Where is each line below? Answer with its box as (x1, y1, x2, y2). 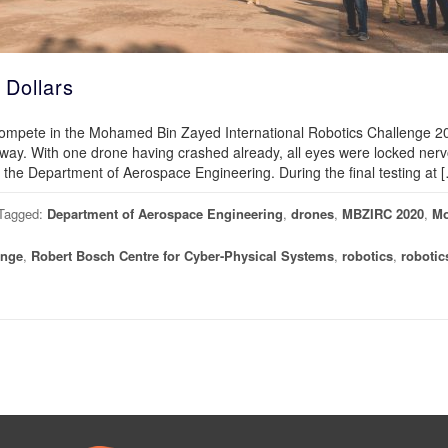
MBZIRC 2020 (342, 204, 424, 223)
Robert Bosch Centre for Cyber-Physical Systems (31, 246, 334, 265)
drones (291, 204, 334, 223)
